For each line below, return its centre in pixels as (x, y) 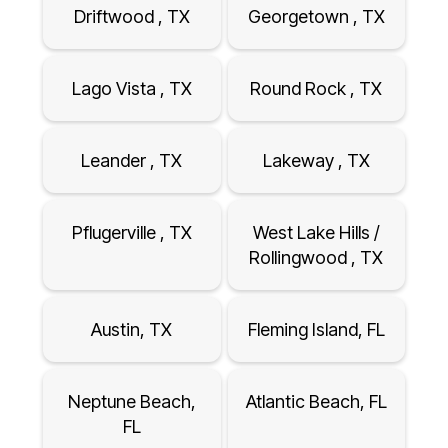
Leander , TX (132, 161)
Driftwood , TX (131, 17)
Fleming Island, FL (316, 330)
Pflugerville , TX (131, 233)
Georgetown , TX (316, 17)
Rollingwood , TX (316, 258)
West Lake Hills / (316, 233)
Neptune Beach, (131, 402)
